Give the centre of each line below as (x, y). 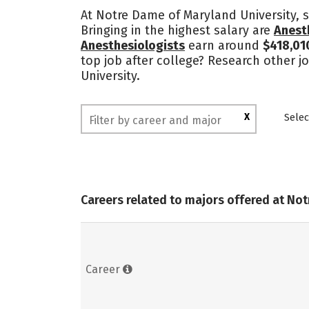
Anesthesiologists (133, 46)
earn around (224, 46)
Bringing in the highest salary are (177, 30)
